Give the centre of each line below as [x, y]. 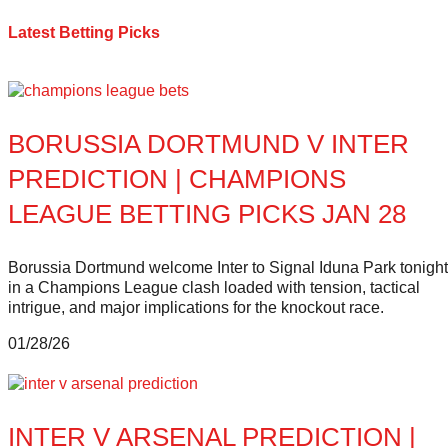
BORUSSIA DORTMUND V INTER [208, 143]
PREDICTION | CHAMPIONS [177, 178]
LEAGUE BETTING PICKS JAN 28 [207, 213]
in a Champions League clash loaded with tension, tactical [214, 287]
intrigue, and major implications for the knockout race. [196, 307]
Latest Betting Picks [84, 32]
